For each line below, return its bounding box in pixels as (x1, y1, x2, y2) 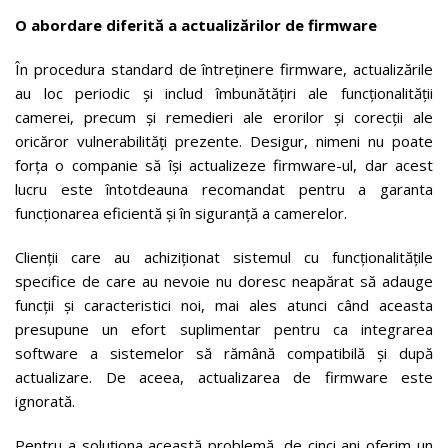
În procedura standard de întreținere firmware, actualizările (15, 58, 433, 79)
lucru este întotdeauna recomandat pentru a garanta (15, 178, 433, 199)
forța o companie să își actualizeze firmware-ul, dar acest (15, 154, 433, 175)
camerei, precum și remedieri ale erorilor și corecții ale (15, 106, 433, 127)
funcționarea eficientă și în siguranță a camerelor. (15, 202, 347, 223)
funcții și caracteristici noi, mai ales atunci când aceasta (15, 294, 433, 315)
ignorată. (15, 390, 75, 411)
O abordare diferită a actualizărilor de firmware (15, 14, 377, 35)
